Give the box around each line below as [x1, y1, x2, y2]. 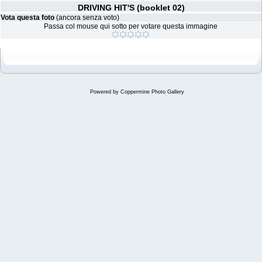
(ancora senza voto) [56, 13, 119, 22]
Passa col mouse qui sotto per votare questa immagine [44, 22, 218, 30]
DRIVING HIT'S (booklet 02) [77, 3, 185, 12]
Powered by [89, 89, 120, 95]
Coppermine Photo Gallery [120, 89, 184, 95]
